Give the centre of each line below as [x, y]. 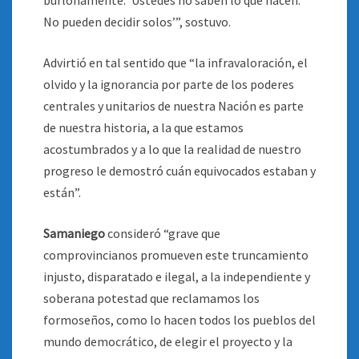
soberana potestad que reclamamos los [151, 298]
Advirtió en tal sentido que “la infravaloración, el [175, 63]
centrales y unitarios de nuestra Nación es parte [173, 106]
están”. [62, 192]
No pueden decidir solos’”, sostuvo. [137, 22]
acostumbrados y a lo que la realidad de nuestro [172, 149]
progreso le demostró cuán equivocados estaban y [179, 171]
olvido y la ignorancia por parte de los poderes [169, 84]
